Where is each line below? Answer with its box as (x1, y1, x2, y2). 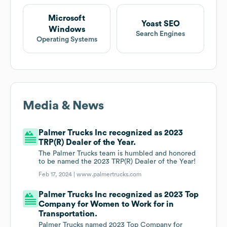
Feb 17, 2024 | (39, 171, 77, 178)
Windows (48, 25, 85, 34)
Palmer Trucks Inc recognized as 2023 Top (39, 191, 199, 199)
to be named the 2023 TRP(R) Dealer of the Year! (39, 158, 196, 166)
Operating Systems (36, 36, 97, 44)
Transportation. (39, 210, 98, 218)
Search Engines (136, 30, 185, 38)
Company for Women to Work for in (39, 200, 174, 209)
